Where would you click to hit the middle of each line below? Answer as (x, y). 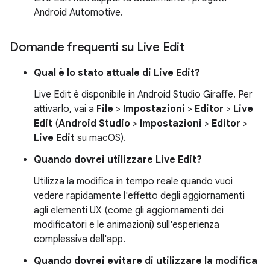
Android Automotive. (78, 12)
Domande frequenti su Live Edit (97, 47)
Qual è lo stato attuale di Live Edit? (117, 73)
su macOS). (100, 138)
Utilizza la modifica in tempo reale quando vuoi (133, 181)
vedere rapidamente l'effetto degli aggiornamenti (139, 196)
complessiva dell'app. (80, 239)
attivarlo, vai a (65, 109)
